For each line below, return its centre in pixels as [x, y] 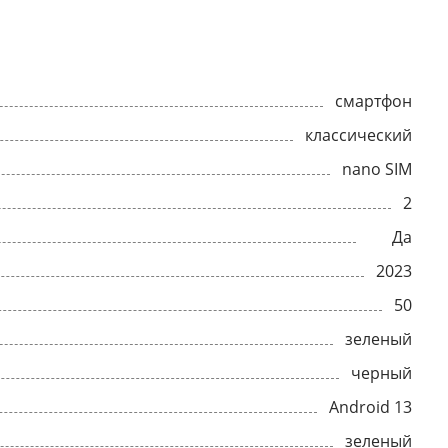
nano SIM [377, 169]
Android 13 [370, 407]
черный [381, 373]
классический [358, 135]
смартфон [373, 101]
